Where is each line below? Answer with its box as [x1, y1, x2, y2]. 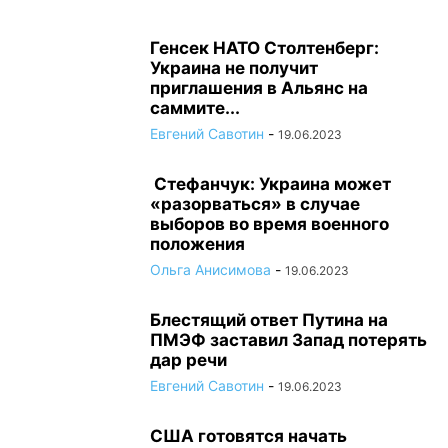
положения [150, 234, 249, 254]
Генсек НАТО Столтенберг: [150, 38, 379, 58]
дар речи [150, 350, 227, 370]
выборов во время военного [150, 214, 389, 234]
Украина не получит [150, 58, 318, 78]
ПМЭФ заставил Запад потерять [150, 330, 427, 350]
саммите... [150, 98, 240, 118]
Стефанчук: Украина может [150, 174, 391, 194]
